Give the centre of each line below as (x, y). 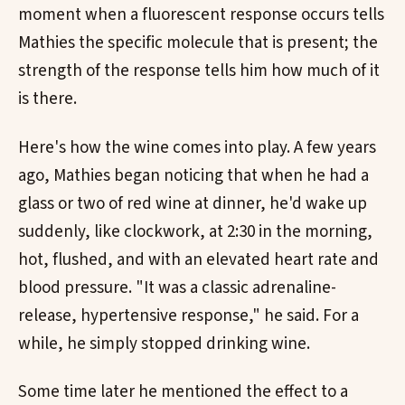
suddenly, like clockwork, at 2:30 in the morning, (195, 231)
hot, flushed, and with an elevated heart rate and (198, 259)
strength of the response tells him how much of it (199, 71)
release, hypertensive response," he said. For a (188, 316)
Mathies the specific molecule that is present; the (198, 42)
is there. (47, 99)
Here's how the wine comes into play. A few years (197, 147)
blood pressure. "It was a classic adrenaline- (177, 287)
